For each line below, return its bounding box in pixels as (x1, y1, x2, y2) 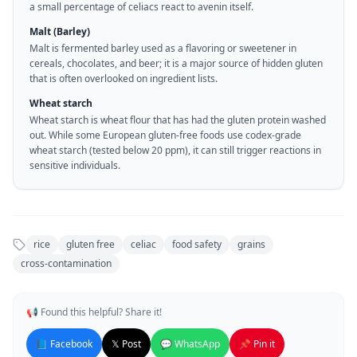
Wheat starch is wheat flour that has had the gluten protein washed (29, 113, 326, 127)
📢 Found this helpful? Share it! (26, 305, 162, 319)
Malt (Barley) (29, 25, 90, 38)
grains (237, 237, 265, 251)
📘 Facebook (36, 337, 92, 351)
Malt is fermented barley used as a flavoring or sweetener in (29, 41, 296, 55)
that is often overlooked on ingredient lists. (29, 72, 218, 85)
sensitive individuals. (29, 159, 120, 172)
